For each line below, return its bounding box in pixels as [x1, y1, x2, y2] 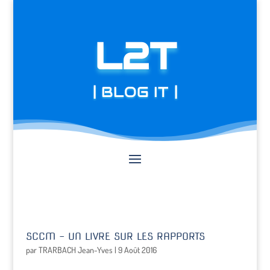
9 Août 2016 [118, 245, 157, 255]
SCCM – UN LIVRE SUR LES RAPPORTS [25, 231, 205, 242]
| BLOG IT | [92, 82, 178, 101]
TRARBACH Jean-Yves [38, 245, 113, 255]
